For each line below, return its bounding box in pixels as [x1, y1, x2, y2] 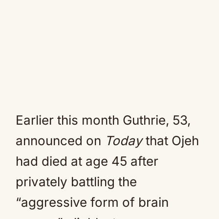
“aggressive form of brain [16, 195, 169, 210]
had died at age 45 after [16, 153, 158, 169]
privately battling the [16, 174, 137, 189]
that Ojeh [142, 133, 199, 148]
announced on [16, 133, 105, 148]
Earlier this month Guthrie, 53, [16, 112, 191, 128]
